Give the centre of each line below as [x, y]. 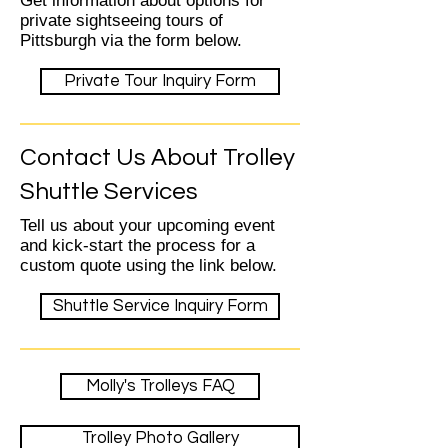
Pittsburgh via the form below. [131, 40]
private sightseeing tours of [121, 20]
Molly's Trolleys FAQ [160, 386]
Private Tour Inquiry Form [160, 81]
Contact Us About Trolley [157, 157]
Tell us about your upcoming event [147, 225]
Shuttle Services [109, 191]
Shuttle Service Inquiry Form [160, 306]
